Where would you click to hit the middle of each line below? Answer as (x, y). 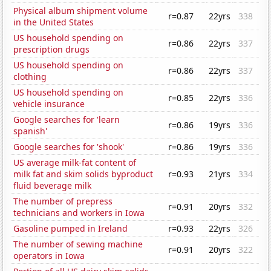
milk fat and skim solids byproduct (83, 174)
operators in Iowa (49, 256)
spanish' (31, 131)
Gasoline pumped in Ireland (71, 229)
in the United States (54, 22)
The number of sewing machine (78, 244)
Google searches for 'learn (67, 120)
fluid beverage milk (53, 186)
